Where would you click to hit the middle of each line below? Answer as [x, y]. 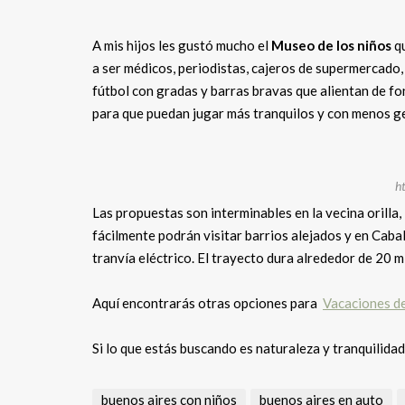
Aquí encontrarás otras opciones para [207, 303]
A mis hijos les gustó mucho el [182, 45]
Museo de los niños [331, 45]
